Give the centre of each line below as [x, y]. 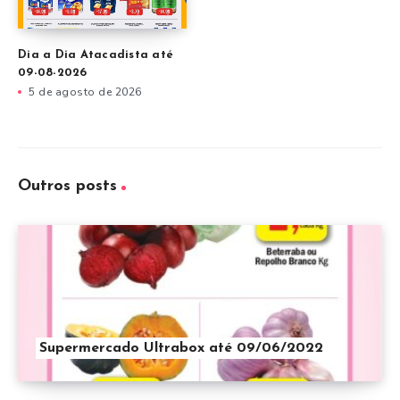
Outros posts [67, 187]
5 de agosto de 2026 [85, 92]
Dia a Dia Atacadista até [96, 55]
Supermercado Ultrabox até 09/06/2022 [181, 349]
